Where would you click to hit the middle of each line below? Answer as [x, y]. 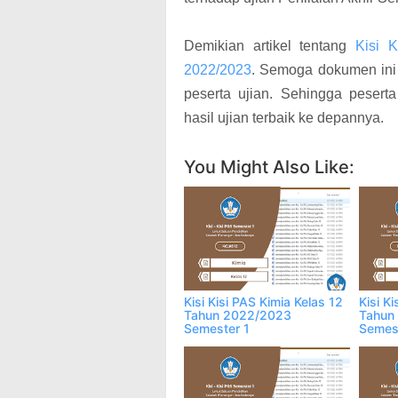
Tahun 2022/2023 [238, 315]
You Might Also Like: [269, 167]
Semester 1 [217, 329]
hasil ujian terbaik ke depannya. [284, 118]
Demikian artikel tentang [270, 46]
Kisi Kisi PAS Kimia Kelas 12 [263, 302]
